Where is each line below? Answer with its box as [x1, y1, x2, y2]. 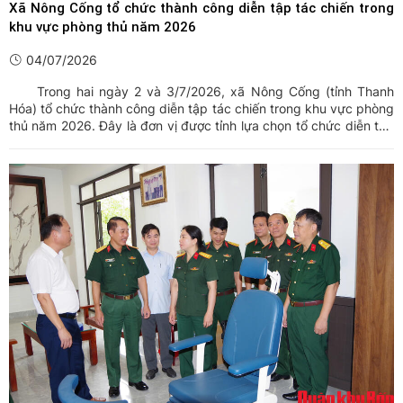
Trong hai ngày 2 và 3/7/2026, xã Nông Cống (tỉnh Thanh [9, 84, 394, 100]
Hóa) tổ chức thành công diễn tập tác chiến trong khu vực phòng [9, 101, 394, 117]
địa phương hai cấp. [9, 152, 130, 168]
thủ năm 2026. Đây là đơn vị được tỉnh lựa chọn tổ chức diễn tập [9, 118, 394, 134]
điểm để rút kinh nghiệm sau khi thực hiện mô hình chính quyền [9, 135, 394, 151]
